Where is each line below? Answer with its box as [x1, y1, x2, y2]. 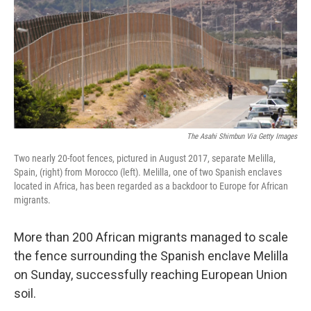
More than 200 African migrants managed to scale [14, 230, 288, 245]
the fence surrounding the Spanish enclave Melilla [14, 249, 288, 264]
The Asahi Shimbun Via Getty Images [187, 132, 297, 142]
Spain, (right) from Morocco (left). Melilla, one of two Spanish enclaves [14, 167, 282, 178]
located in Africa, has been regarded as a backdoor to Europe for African [14, 180, 288, 192]
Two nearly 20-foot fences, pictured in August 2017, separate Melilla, [14, 153, 276, 165]
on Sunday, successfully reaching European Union [14, 267, 287, 283]
